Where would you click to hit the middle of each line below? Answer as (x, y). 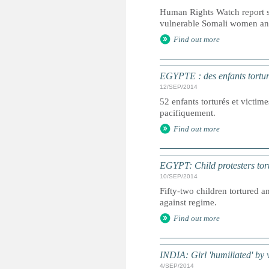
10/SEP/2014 (179, 176)
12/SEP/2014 (179, 87)
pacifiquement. (188, 113)
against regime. (188, 202)
